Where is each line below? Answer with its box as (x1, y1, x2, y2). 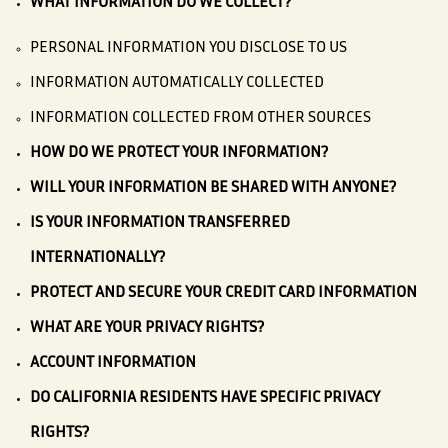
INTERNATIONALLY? (30, 252, 165, 266)
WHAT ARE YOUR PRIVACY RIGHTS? (30, 322, 264, 336)
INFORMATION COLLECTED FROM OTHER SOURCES (30, 112, 371, 126)
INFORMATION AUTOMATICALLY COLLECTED (30, 77, 324, 91)
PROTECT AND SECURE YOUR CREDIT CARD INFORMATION (30, 287, 417, 301)
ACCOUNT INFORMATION (30, 357, 196, 371)
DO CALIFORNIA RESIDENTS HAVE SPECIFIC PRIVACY (30, 392, 380, 406)
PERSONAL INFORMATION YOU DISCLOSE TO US (30, 42, 347, 56)
